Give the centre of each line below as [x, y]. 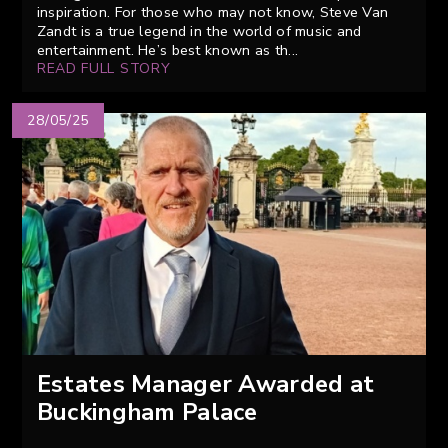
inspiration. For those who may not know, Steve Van [212, 12]
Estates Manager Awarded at [205, 383]
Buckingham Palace [147, 411]
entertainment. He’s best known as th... [167, 50]
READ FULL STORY [103, 69]
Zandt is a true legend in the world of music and [199, 31]
